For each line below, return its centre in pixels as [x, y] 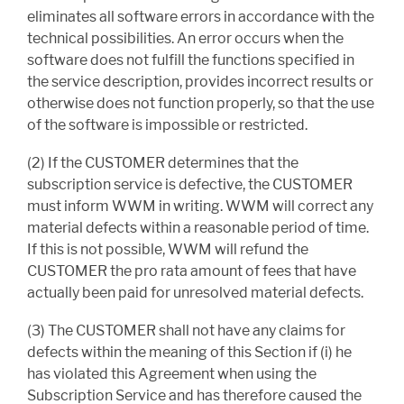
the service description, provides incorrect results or [200, 82]
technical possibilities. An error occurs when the [185, 39]
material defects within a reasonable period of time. [198, 228]
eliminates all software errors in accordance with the [201, 17]
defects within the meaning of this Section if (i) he [189, 353]
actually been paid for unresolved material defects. [195, 293]
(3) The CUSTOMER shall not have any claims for [186, 331]
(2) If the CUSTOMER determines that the [163, 163]
